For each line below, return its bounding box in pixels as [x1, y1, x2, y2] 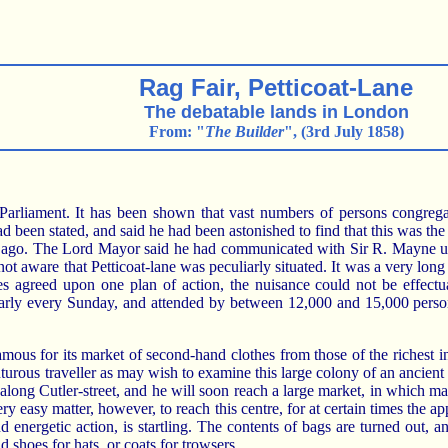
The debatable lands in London [143, 102, 409, 122]
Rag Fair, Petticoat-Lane [139, 74, 414, 101]
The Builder [204, 123, 284, 140]
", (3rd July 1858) [283, 123, 404, 140]
